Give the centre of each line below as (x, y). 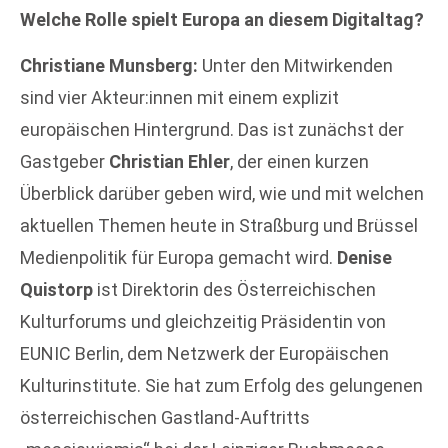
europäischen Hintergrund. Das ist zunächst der (212, 129)
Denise (364, 257)
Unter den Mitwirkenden (295, 65)
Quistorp (56, 289)
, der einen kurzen (299, 161)
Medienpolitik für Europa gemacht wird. (178, 257)
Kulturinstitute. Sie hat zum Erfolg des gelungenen (221, 385)
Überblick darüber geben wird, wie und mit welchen (222, 193)
